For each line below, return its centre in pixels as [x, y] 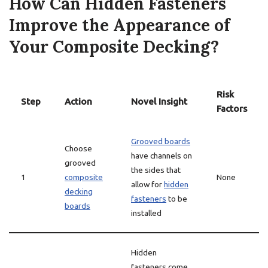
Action [78, 101]
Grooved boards [161, 141]
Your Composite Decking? [114, 47]
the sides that [156, 170]
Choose [78, 148]
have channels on [162, 156]
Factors [232, 109]
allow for [147, 184]
